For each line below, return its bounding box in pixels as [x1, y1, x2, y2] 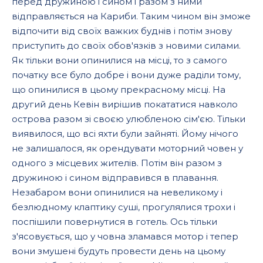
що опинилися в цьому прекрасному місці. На [12, 84, 225, 95]
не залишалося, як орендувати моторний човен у [12, 143, 243, 154]
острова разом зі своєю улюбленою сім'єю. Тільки [12, 113, 245, 124]
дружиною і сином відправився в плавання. [12, 172, 218, 183]
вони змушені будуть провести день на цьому [12, 245, 225, 257]
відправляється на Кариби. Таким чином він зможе [12, 11, 251, 22]
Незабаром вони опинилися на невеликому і [12, 187, 222, 198]
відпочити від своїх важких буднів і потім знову [12, 25, 232, 36]
